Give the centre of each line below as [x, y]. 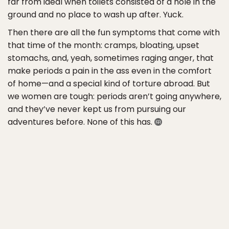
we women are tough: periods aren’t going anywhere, [114, 96]
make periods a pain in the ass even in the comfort [110, 71]
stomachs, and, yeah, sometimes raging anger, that [111, 58]
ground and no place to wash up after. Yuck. [96, 15]
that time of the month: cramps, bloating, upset [104, 45]
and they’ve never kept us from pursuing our [97, 109]
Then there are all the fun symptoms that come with [114, 32]
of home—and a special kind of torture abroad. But [109, 84]
